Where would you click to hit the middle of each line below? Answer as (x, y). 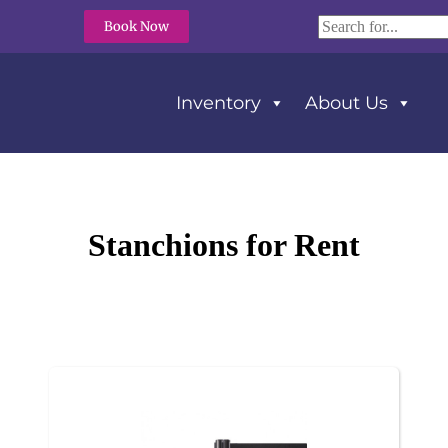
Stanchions (163, 245)
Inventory (218, 103)
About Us (346, 103)
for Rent (299, 245)
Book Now (136, 26)
